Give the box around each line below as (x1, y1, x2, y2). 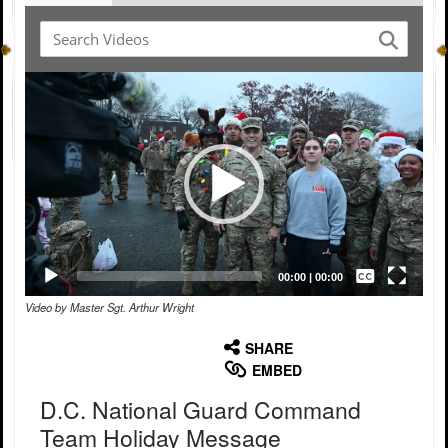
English (333, 329, 370, 341)
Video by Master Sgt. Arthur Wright (25, 299, 194, 316)
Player (24, 91, 64, 112)
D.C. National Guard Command (40, 393, 361, 427)
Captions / (326, 259, 369, 270)
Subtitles (326, 269, 362, 280)
